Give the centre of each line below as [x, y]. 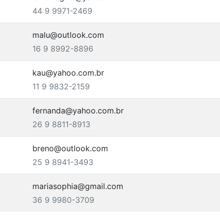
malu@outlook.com [68, 35]
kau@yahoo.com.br [68, 73]
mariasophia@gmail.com [78, 186]
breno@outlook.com [70, 148]
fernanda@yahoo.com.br [78, 110]
